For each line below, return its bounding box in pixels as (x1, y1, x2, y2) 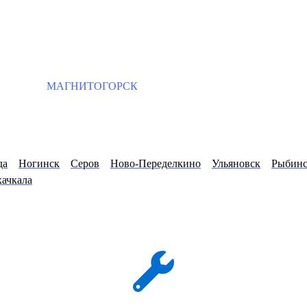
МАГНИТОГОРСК (44, 80, 138, 92)
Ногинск (19, 158, 60, 170)
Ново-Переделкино (110, 158, 201, 170)
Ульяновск (212, 158, 260, 170)
